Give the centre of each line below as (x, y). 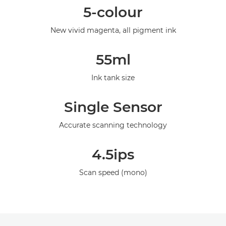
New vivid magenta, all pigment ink (113, 30)
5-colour (113, 12)
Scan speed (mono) (113, 173)
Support (23, 71)
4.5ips (113, 154)
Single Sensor (113, 107)
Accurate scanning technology (113, 125)
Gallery (22, 46)
